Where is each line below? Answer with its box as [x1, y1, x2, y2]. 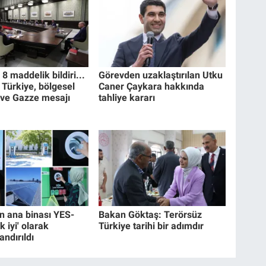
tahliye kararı [99, 92, 156, 104]
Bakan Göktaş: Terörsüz [99, 208, 202, 220]
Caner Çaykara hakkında [99, 81, 205, 93]
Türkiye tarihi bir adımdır [99, 220, 204, 232]
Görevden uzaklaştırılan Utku [99, 69, 223, 81]
